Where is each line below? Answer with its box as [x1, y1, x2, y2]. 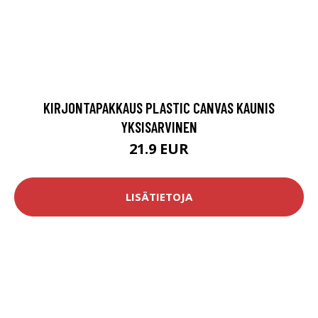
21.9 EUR [129, 138, 189, 158]
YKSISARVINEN [121, 117, 197, 136]
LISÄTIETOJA [126, 190, 192, 204]
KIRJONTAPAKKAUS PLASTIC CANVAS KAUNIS [43, 98, 275, 116]
